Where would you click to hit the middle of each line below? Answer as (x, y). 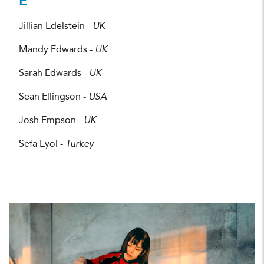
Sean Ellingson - (54, 98)
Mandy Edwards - (57, 50)
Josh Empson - (51, 121)
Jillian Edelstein (53, 27)
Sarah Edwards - (54, 74)
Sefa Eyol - (42, 145)
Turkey (80, 145)
